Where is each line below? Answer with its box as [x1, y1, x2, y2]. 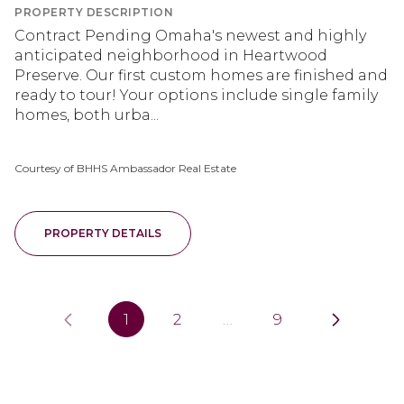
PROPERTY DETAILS [44, 226, 161, 240]
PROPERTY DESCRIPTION [14, 5, 173, 19]
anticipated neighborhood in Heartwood [14, 47, 327, 64]
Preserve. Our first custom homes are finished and [14, 67, 388, 84]
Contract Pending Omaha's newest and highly [14, 27, 366, 44]
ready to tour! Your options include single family [14, 87, 378, 104]
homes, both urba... [14, 106, 159, 124]
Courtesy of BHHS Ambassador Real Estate [14, 161, 236, 175]
